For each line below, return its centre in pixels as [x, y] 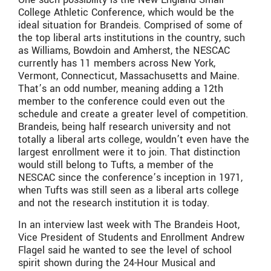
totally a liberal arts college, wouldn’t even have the [134, 140]
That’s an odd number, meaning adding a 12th [121, 89]
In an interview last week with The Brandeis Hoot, [129, 224]
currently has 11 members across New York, [117, 64]
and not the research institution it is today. [114, 203]
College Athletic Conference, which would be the [126, 13]
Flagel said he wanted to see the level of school [125, 250]
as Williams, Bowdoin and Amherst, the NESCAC [124, 51]
